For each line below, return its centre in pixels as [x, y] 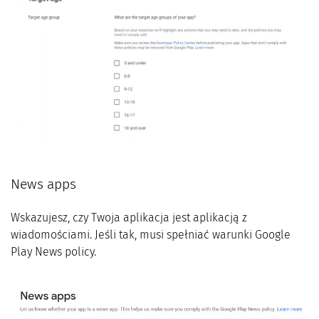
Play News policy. [53, 252]
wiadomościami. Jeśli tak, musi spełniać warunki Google [151, 235]
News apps [43, 184]
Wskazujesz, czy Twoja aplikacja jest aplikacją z [129, 218]
